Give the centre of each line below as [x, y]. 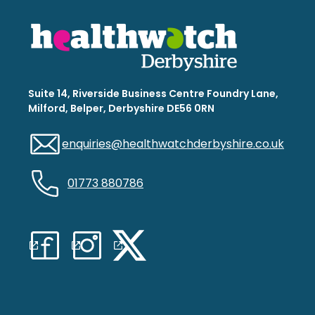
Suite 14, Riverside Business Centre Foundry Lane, [153, 93]
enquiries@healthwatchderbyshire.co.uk [173, 143]
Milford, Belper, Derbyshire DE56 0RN [121, 108]
